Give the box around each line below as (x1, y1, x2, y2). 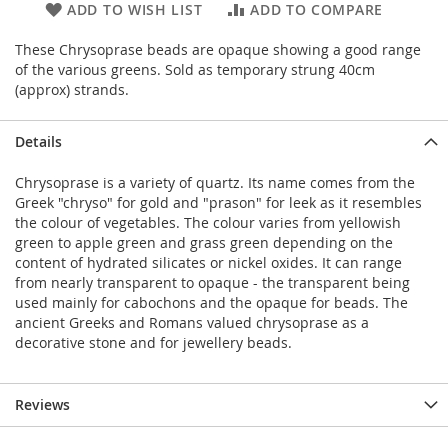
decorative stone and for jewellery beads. (15, 333, 292, 353)
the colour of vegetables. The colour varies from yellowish (15, 213, 401, 233)
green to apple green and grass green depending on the (15, 233, 393, 253)
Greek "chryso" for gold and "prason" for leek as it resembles (15, 193, 422, 213)
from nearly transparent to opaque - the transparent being (15, 273, 410, 293)
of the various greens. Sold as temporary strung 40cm (15, 60, 375, 80)
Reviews (15, 395, 70, 415)
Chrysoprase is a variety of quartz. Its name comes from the (15, 173, 415, 193)
